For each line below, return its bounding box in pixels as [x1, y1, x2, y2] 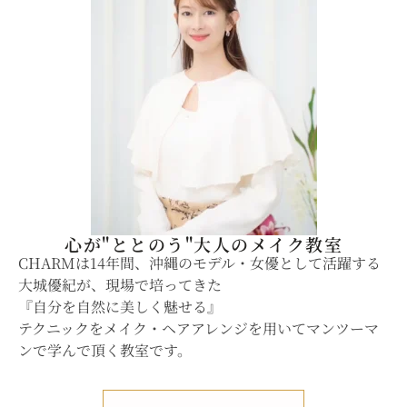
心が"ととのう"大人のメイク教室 [65, 232, 342, 257]
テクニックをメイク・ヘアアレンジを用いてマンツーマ [18, 318, 379, 340]
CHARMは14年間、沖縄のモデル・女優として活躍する [18, 253, 381, 274]
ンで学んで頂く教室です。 [18, 340, 192, 362]
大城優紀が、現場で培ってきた [18, 274, 222, 296]
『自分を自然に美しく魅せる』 [18, 296, 222, 318]
